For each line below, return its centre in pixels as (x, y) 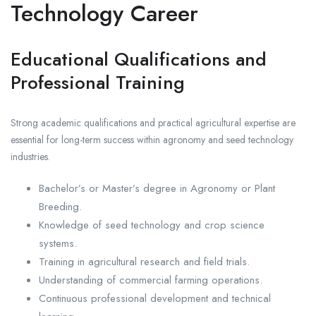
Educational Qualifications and (139, 60)
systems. (58, 244)
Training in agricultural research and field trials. (144, 262)
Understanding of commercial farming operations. (151, 280)
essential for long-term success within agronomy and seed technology (152, 140)
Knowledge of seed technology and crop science (152, 225)
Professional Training (98, 83)
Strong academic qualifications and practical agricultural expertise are (153, 123)
